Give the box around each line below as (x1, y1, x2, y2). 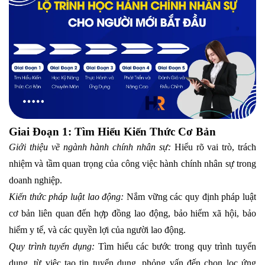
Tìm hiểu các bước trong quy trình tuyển (98, 241, 257, 251)
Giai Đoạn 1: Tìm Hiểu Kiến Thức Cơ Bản (9, 125, 216, 138)
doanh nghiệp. (9, 174, 62, 185)
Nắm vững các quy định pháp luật (127, 191, 256, 202)
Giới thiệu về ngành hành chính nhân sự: (9, 141, 171, 152)
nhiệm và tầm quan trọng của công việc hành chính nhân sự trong (9, 158, 256, 169)
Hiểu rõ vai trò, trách (170, 141, 257, 152)
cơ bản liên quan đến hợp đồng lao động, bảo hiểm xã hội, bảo (9, 208, 256, 218)
